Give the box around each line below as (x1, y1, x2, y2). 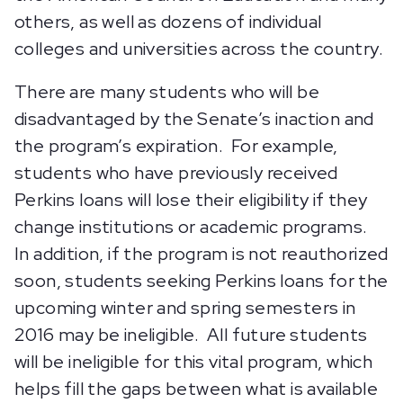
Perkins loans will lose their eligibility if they (14, 188, 368, 211)
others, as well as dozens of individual (14, 10, 322, 33)
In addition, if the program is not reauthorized (14, 242, 389, 265)
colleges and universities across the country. (14, 37, 388, 60)
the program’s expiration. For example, (14, 134, 338, 157)
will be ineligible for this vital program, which (14, 350, 373, 373)
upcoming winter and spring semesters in (14, 296, 356, 319)
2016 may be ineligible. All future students (14, 323, 368, 346)
